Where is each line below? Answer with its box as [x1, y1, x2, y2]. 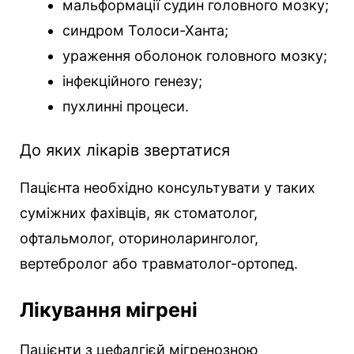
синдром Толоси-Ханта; [62, 22, 228, 40]
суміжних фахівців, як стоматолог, [20, 205, 258, 222]
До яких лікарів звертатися [20, 141, 230, 160]
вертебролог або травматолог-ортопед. [20, 255, 298, 273]
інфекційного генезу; [62, 73, 202, 90]
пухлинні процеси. [62, 98, 189, 115]
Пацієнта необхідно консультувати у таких [20, 179, 315, 197]
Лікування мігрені [20, 298, 198, 322]
